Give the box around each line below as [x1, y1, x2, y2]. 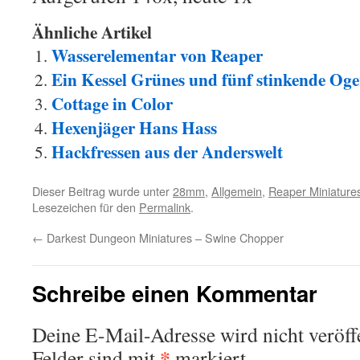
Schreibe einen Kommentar [32, 277, 317, 309]
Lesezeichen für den [32, 198, 139, 215]
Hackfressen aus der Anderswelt [51, 139, 283, 164]
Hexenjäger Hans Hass [51, 115, 217, 140]
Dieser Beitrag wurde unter [32, 182, 173, 199]
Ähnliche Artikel [32, 19, 152, 44]
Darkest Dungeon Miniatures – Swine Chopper [43, 229, 284, 246]
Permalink [139, 198, 190, 215]
